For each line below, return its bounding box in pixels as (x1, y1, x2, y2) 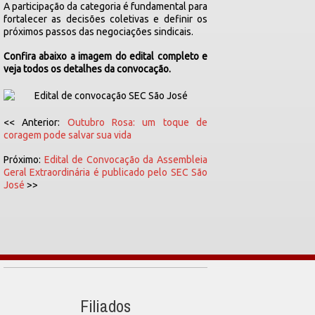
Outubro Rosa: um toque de (67, 117, 208, 128)
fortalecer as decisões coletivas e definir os (4, 13, 207, 25)
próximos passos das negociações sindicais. (4, 26, 193, 37)
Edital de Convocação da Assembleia (44, 154, 208, 165)
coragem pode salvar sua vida (4, 129, 131, 141)
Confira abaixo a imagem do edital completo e (4, 51, 207, 62)
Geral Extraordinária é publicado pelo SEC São (4, 167, 207, 178)
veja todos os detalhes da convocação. (4, 63, 171, 75)
